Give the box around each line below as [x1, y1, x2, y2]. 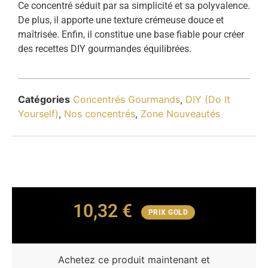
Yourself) [18, 107, 59, 120]
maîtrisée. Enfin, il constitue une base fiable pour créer [18, 29, 244, 41]
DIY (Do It [185, 93, 230, 105]
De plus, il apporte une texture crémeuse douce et [18, 14, 224, 26]
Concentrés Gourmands [73, 93, 180, 105]
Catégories [18, 93, 70, 105]
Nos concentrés [64, 107, 135, 120]
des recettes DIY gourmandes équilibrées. [18, 43, 191, 55]
